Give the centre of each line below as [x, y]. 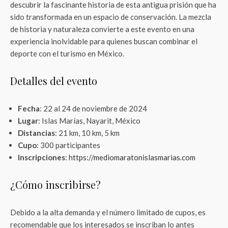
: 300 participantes [68, 145]
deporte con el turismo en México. [67, 53]
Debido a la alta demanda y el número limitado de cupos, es [108, 212]
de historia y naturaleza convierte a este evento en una [102, 29]
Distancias [36, 133]
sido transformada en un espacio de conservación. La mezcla [111, 17]
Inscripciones [41, 157]
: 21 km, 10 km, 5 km [87, 133]
